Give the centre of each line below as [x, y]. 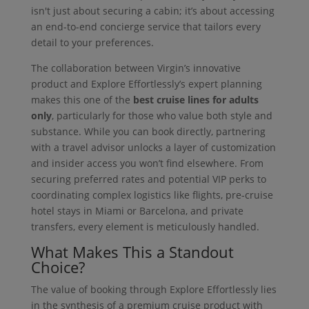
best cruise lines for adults [196, 99]
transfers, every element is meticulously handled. [145, 226]
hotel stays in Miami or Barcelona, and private [137, 210]
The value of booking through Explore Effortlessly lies [153, 289]
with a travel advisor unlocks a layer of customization [153, 147]
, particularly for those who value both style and [162, 115]
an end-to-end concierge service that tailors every [146, 26]
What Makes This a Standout [132, 251]
